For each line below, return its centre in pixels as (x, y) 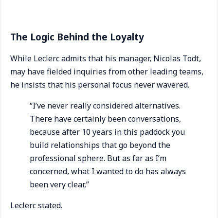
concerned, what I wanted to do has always (108, 171)
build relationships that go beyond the (100, 145)
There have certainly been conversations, (105, 119)
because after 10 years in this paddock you (107, 132)
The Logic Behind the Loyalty (77, 37)
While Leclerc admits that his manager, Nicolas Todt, (106, 58)
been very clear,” (59, 184)
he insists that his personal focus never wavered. (100, 85)
